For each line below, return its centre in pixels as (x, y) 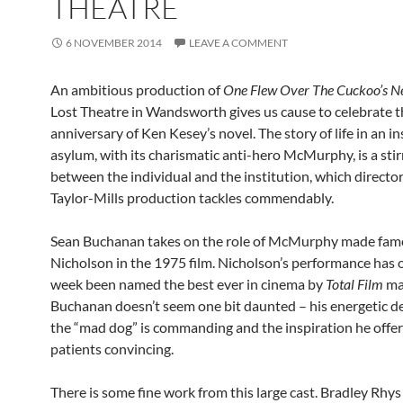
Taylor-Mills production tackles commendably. (192, 197)
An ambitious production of (137, 90)
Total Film (354, 284)
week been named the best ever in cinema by (188, 284)
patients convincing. (112, 349)
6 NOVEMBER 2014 (114, 43)
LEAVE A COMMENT (238, 43)
